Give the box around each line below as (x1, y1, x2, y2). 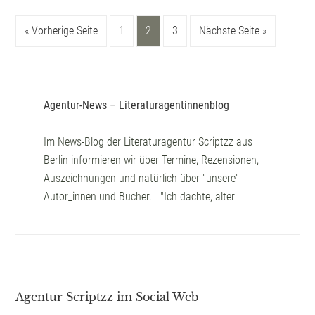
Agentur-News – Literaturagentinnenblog (44, 98, 230, 112)
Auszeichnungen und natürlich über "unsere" (44, 172, 240, 185)
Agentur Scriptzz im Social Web (15, 290, 199, 304)
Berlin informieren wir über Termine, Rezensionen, (44, 153, 259, 167)
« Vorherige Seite (25, 24, 98, 37)
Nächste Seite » (199, 24, 267, 37)
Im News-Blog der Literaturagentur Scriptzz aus (44, 135, 253, 148)
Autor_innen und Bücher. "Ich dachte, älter (44, 190, 236, 203)
